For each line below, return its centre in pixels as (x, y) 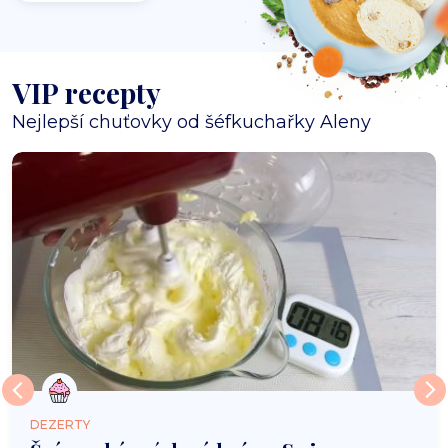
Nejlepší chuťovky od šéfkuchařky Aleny (191, 122)
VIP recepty (86, 92)
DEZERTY (60, 424)
